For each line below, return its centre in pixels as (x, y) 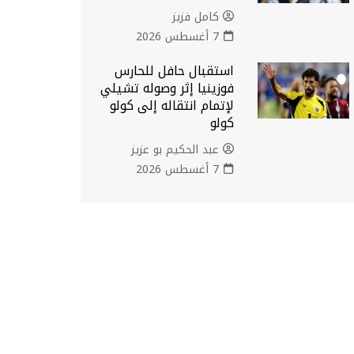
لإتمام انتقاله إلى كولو (172, 105)
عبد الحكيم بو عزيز (175, 149)
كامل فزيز (196, 17)
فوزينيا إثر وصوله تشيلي (168, 88)
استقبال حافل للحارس (175, 71)
